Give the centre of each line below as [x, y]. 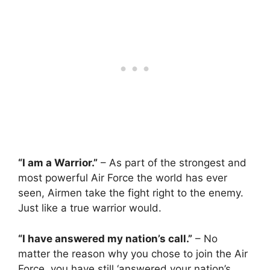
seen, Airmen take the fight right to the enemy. [131, 193]
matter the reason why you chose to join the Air [133, 253]
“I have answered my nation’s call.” [105, 238]
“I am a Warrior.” [58, 163]
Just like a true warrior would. [90, 208]
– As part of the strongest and [172, 163]
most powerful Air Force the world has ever [123, 178]
